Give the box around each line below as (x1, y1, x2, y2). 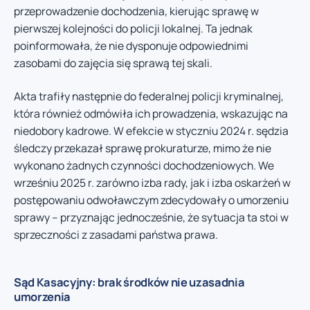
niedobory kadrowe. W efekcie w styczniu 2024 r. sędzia (14, 122, 289, 138)
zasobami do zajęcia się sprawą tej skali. (14, 55, 212, 71)
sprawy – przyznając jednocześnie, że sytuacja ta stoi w (14, 209, 289, 225)
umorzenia (14, 288, 71, 304)
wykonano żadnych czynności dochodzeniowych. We (14, 157, 274, 173)
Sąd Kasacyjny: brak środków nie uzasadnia (14, 273, 245, 290)
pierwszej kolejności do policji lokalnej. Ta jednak (14, 21, 253, 37)
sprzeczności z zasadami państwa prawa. (14, 226, 218, 242)
